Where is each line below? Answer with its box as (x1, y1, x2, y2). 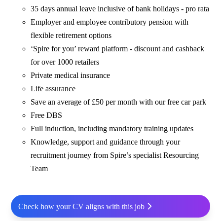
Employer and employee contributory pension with (31, 18, 189, 27)
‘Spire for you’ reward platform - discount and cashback (31, 44, 205, 53)
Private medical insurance (31, 71, 110, 80)
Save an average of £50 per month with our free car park (31, 98, 207, 107)
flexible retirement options (31, 31, 112, 40)
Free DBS (31, 111, 63, 120)
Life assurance (31, 84, 76, 93)
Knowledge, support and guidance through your (31, 138, 181, 147)
